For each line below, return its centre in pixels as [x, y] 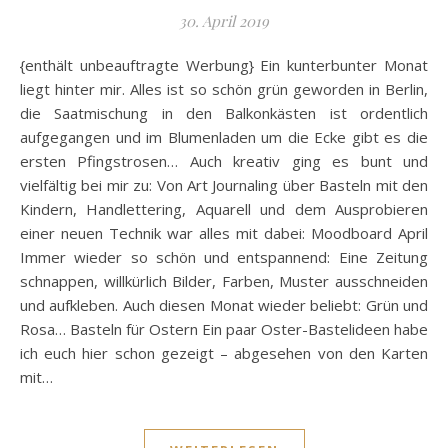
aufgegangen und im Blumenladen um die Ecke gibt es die [224, 136]
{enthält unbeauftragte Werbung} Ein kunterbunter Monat [27, 64]
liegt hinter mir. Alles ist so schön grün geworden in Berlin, [224, 88]
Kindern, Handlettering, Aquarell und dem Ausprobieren [224, 208]
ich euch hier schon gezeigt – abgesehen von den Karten [224, 352]
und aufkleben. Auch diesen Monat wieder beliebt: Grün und [224, 304]
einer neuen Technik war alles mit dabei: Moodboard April [224, 232]
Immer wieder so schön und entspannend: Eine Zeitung [224, 256]
